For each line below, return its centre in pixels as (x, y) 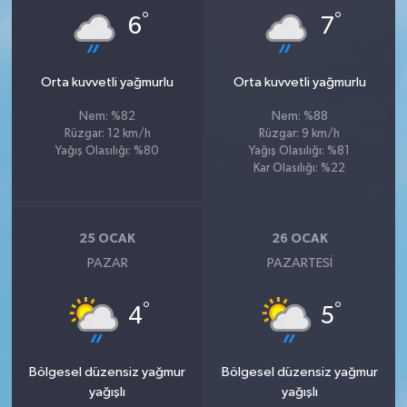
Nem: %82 (108, 117)
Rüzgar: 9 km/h (300, 134)
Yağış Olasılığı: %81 (300, 152)
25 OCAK (108, 238)
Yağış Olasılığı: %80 (108, 152)
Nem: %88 (299, 117)
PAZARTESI (299, 263)
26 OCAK (299, 238)
